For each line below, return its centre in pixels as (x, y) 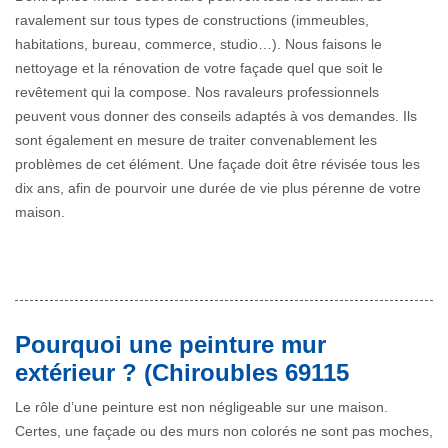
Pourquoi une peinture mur (170, 345)
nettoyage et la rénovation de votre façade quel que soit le (199, 68)
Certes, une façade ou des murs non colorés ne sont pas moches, (224, 431)
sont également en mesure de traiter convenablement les (196, 140)
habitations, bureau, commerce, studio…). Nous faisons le (198, 44)
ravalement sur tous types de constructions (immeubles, (192, 20)
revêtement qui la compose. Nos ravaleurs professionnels (197, 92)
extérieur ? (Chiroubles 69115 (182, 373)
